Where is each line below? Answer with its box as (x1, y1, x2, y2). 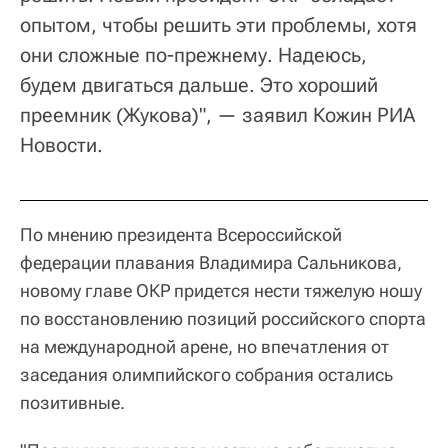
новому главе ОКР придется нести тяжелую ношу (20, 280, 422, 302)
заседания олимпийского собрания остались (20, 364, 393, 386)
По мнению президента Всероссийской (20, 224, 342, 246)
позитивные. (20, 392, 125, 414)
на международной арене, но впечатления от (20, 336, 389, 358)
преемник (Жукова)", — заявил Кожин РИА (20, 103, 415, 128)
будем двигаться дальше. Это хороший (20, 73, 378, 98)
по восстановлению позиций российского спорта (20, 308, 426, 330)
